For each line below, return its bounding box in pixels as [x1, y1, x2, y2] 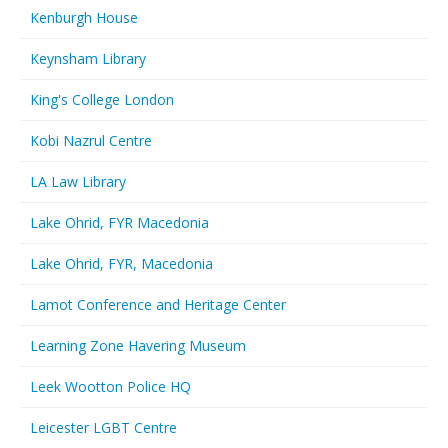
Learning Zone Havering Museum [30, 336, 246, 355]
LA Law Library [30, 172, 126, 191]
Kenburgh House [30, 8, 138, 27]
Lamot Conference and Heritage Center [30, 295, 286, 314]
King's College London [30, 90, 174, 109]
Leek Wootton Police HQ [30, 377, 191, 396]
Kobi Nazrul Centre [30, 131, 152, 150]
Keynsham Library [30, 49, 146, 68]
